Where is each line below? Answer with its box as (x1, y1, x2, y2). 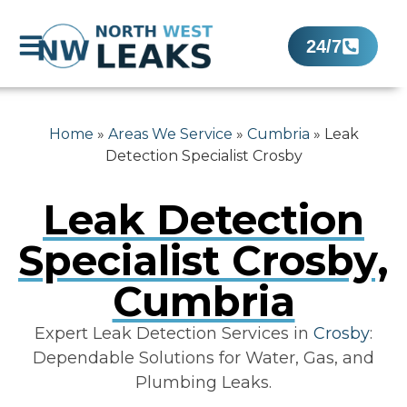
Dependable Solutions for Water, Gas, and (33, 347, 374, 368)
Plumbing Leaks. (135, 372, 272, 392)
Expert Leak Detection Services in (35, 323, 313, 343)
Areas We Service (107, 125, 233, 144)
